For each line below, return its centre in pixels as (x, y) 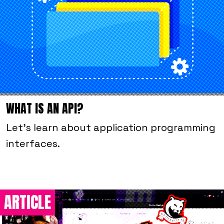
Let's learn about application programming (111, 128)
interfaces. (33, 144)
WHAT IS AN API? (45, 109)
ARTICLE (27, 202)
